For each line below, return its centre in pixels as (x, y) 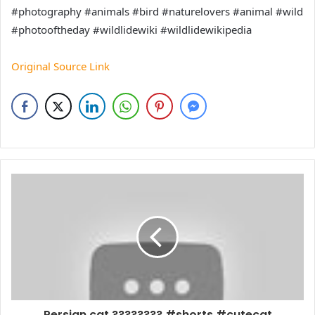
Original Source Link (60, 66)
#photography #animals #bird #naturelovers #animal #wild (157, 11)
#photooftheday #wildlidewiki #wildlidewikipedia (131, 30)
